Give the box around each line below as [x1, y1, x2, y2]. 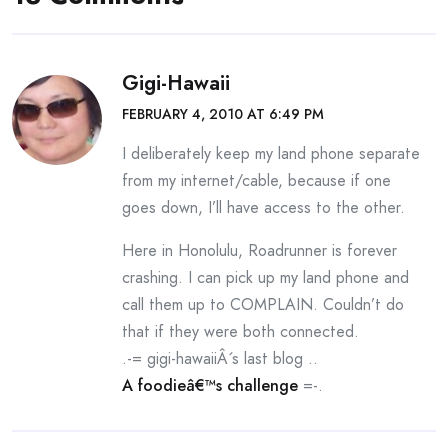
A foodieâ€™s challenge [122, 374, 298, 397]
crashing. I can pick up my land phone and [122, 266, 409, 289]
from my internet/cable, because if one [122, 169, 391, 192]
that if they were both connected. [122, 320, 359, 343]
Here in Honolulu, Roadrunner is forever [122, 239, 397, 262]
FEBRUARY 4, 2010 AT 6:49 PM [122, 104, 324, 124]
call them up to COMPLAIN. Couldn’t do [122, 293, 404, 316]
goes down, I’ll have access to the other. [122, 196, 405, 219]
